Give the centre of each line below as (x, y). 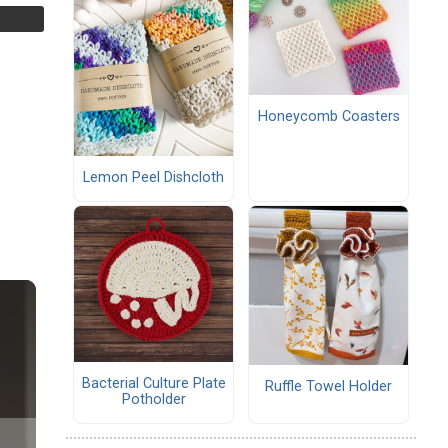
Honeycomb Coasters (328, 117)
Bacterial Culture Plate (153, 384)
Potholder (153, 400)
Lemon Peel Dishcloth (153, 178)
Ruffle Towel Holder (328, 387)
